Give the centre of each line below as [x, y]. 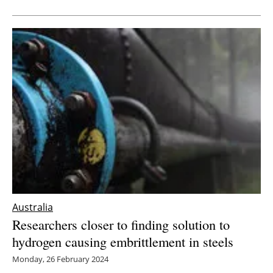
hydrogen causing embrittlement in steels [123, 241]
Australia [33, 207]
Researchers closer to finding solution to [121, 224]
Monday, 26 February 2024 [60, 259]
